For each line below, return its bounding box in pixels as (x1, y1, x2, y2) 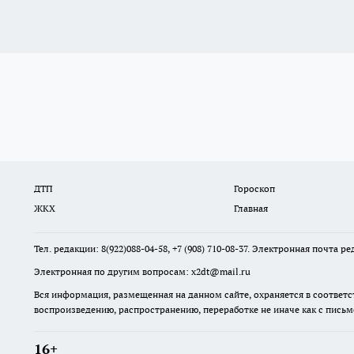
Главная (233, 202, 268, 214)
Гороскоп (233, 183, 275, 194)
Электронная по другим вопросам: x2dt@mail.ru (34, 265, 250, 277)
